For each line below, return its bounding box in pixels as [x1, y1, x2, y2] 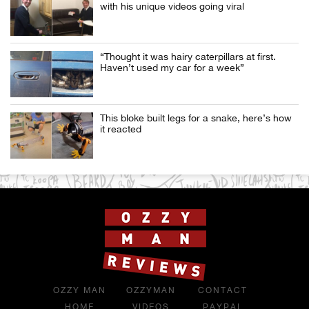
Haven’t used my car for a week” [100, 62, 244, 74]
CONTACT [198, 286, 248, 296]
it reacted [100, 123, 141, 135]
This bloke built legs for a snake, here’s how [100, 112, 292, 124]
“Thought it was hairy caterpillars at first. [100, 51, 276, 63]
